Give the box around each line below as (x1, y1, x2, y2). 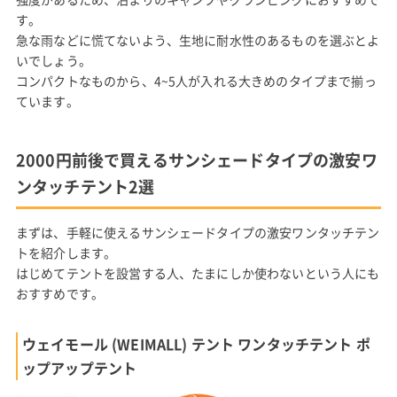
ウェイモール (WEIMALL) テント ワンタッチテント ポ (21, 332, 370, 354)
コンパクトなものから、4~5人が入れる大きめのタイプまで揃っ (15, 71, 377, 90)
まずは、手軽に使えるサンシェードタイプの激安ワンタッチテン (15, 222, 380, 241)
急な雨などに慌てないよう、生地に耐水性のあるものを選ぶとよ (15, 30, 380, 49)
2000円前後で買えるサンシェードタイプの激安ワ (15, 147, 378, 172)
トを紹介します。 (15, 243, 117, 261)
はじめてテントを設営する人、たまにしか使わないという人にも (15, 263, 380, 282)
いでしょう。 (15, 51, 91, 69)
